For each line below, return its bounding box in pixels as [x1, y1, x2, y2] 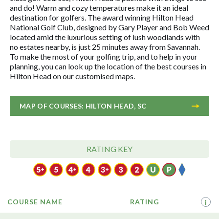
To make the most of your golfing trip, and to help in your [10, 52, 197, 61]
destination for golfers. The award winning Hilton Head [10, 13, 194, 22]
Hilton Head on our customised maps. [10, 71, 135, 81]
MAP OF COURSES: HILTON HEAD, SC [20, 102, 147, 110]
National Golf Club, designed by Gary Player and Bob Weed [10, 22, 209, 32]
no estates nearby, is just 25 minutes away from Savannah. [10, 42, 200, 51]
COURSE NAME [7, 197, 63, 206]
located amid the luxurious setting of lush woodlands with [10, 32, 200, 42]
